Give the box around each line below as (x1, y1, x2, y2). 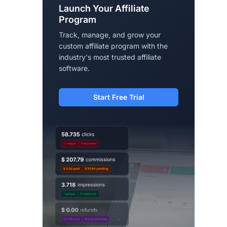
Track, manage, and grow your (59, 30, 161, 39)
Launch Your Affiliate (59, 3, 149, 14)
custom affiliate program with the (59, 41, 168, 50)
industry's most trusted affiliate (59, 52, 161, 61)
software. (59, 63, 90, 72)
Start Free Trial (93, 92, 144, 101)
